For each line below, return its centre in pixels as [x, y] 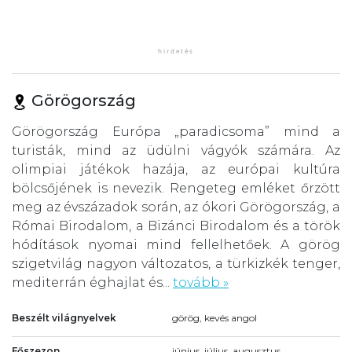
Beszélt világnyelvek [64, 317]
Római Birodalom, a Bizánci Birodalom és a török [176, 225]
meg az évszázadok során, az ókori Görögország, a [176, 207]
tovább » [201, 282]
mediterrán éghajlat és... [92, 282]
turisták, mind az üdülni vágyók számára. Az [176, 150]
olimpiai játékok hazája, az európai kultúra [176, 169]
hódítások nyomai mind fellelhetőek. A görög [176, 244]
